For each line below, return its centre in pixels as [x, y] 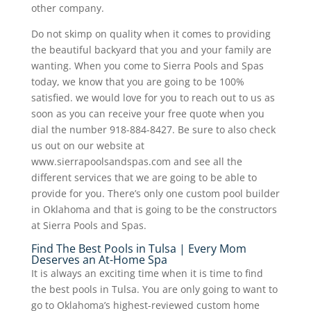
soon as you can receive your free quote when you [148, 113]
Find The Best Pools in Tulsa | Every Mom [138, 248]
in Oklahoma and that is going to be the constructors [154, 209]
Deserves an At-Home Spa [99, 259]
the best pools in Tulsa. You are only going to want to [154, 289]
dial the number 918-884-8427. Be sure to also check [153, 129]
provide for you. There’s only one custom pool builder [155, 193]
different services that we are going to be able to [144, 177]
